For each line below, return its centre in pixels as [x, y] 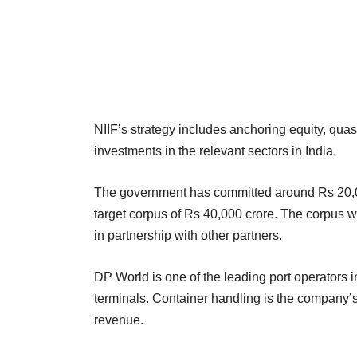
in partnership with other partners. [188, 235]
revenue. [119, 320]
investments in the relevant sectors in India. [215, 151]
